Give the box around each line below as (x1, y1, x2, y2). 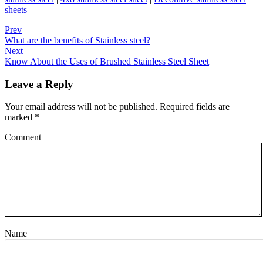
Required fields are (157, 102, 230, 112)
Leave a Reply (5, 77, 73, 90)
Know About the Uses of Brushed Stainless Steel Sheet (5, 56, 209, 66)
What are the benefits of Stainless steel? (5, 35, 150, 45)
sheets (5, 4, 27, 15)
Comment (5, 132, 41, 143)
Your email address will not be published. (5, 102, 157, 112)
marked (5, 112, 35, 123)
